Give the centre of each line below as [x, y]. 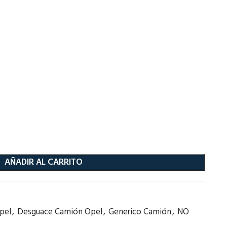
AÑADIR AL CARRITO [44, 162]
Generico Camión [140, 212]
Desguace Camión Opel [60, 212]
